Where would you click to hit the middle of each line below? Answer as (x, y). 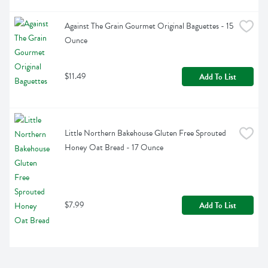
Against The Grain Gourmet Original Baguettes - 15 (149, 26)
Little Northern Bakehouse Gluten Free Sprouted (145, 133)
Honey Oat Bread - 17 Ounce (114, 148)
